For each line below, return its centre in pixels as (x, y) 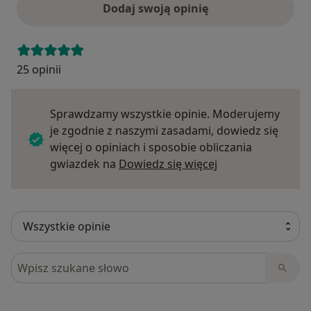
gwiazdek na (84, 163)
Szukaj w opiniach (61, 260)
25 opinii (39, 69)
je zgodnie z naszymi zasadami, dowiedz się (164, 130)
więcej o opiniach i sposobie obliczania (151, 147)
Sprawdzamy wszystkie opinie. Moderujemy (165, 114)
